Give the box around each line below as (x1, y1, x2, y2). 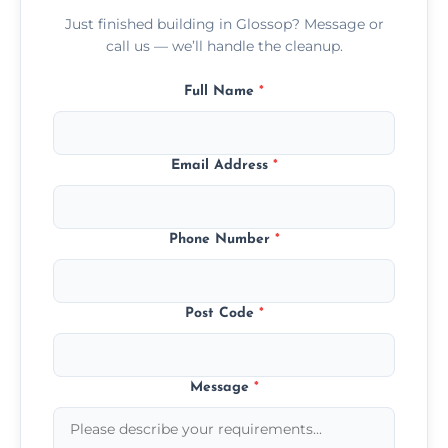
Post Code (184, 305, 259, 321)
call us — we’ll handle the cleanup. (105, 36, 343, 55)
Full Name (184, 83, 259, 99)
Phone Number (168, 231, 275, 247)
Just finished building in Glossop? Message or (64, 14, 384, 33)
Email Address (170, 157, 273, 173)
